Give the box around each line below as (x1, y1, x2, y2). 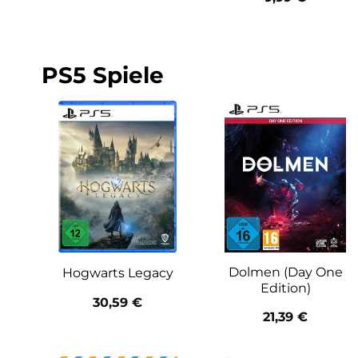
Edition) (260, 280, 311, 296)
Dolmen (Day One (228, 264, 343, 280)
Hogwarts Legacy (62, 265, 173, 281)
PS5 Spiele (42, 62, 164, 89)
